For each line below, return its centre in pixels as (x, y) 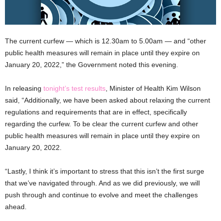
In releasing (24, 88)
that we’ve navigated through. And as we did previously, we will (102, 183)
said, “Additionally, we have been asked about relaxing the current (108, 100)
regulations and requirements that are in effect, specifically (96, 112)
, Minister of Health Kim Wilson (153, 88)
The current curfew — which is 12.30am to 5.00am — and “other (106, 41)
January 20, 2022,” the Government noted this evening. (92, 65)
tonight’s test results (74, 88)
